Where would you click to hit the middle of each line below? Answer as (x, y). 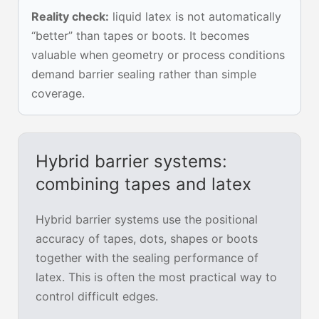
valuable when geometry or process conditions (158, 55)
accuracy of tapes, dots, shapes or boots (147, 239)
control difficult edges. (97, 297)
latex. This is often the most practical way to (156, 277)
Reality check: (70, 17)
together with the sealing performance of (147, 258)
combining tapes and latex (143, 184)
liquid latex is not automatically (195, 17)
